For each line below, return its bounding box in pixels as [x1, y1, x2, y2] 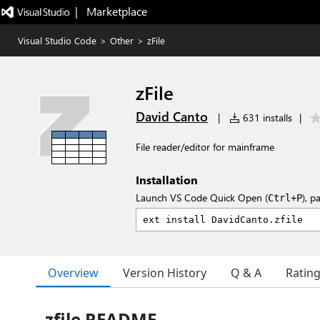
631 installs [240, 111, 292, 124]
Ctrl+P [268, 192, 302, 204]
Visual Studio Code [18, 34, 96, 46]
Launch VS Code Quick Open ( [136, 191, 268, 204]
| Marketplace [74, 4, 147, 19]
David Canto [136, 108, 208, 125]
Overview [48, 264, 99, 281]
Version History [123, 265, 206, 281]
